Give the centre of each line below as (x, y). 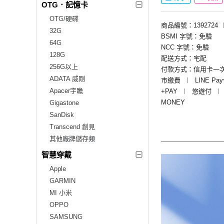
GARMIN (62, 180)
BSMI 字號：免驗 (186, 36)
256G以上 (64, 66)
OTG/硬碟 (64, 18)
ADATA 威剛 (67, 78)
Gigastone (64, 102)
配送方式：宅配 (184, 58)
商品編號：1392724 (189, 25)
